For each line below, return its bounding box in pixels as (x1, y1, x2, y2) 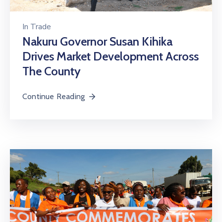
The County (22, 63, 81, 78)
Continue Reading (22, 91, 85, 101)
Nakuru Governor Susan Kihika (22, 34, 172, 49)
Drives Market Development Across (22, 49, 199, 63)
